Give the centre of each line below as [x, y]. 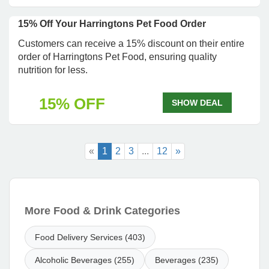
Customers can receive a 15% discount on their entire [131, 44]
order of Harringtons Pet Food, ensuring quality [117, 57]
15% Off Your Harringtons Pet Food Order [112, 24]
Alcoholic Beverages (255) [85, 260]
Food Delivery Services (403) [90, 237]
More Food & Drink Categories [102, 211]
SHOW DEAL [197, 103]
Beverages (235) [187, 260]
